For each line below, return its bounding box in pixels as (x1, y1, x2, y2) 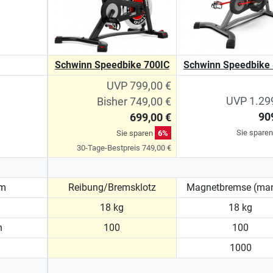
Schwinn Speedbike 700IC (54, 58, 169, 71)
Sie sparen (116, 128, 155, 138)
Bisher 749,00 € (96, 95, 171, 108)
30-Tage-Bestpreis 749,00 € (76, 143, 171, 152)
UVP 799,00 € (106, 79, 171, 92)
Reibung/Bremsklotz (68, 181, 156, 193)
